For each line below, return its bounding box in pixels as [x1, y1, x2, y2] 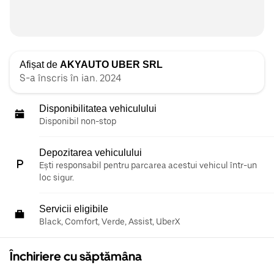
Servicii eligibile [39, 204, 108, 214]
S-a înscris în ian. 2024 [20, 72, 121, 84]
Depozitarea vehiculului [39, 147, 142, 158]
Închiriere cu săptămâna [10, 249, 142, 264]
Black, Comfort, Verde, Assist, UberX [39, 217, 180, 226]
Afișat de [20, 59, 60, 70]
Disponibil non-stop [39, 116, 116, 126]
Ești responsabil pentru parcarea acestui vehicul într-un [39, 160, 257, 170]
